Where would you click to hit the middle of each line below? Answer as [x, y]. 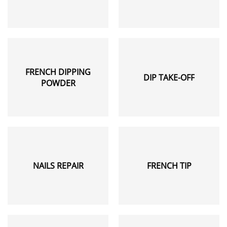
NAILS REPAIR [58, 165]
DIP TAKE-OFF [169, 77]
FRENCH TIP [169, 165]
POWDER [58, 83]
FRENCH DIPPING [58, 72]
